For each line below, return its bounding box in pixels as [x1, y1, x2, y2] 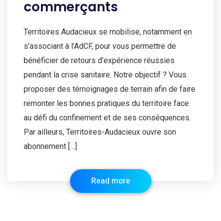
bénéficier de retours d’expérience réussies [24, 56, 175, 66]
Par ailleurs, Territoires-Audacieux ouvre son [24, 127, 176, 137]
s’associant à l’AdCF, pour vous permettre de [24, 41, 176, 51]
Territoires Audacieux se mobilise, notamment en [24, 27, 192, 37]
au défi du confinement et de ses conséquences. [24, 113, 191, 123]
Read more [91, 175, 130, 187]
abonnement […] [24, 142, 77, 151]
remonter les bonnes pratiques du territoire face [24, 99, 189, 109]
